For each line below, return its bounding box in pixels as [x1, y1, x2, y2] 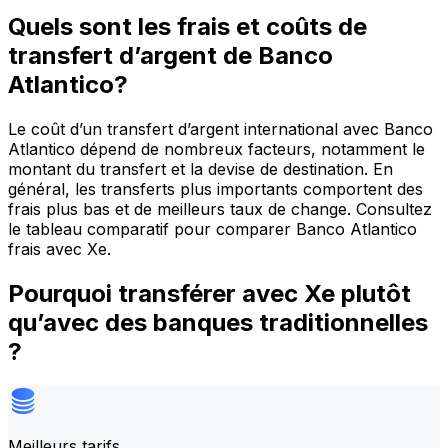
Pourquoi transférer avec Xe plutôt [8, 279, 411, 308]
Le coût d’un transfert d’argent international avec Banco [8, 119, 433, 140]
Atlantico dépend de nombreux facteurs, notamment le [8, 139, 425, 160]
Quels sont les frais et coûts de [8, 12, 367, 42]
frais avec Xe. [8, 239, 111, 260]
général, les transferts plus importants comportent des [8, 179, 423, 200]
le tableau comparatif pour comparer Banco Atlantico [8, 219, 417, 240]
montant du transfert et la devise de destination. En [8, 159, 393, 180]
